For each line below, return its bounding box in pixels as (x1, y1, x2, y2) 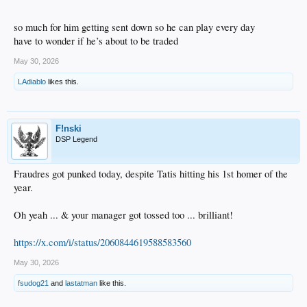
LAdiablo (18, 77, 46, 86)
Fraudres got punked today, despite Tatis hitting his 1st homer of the (14, 167, 288, 180)
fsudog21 (18, 278, 49, 287)
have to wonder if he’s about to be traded (14, 34, 178, 47)
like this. (97, 278, 126, 287)
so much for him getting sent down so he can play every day (14, 20, 255, 34)
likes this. (46, 77, 79, 86)
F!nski (56, 123, 82, 134)
